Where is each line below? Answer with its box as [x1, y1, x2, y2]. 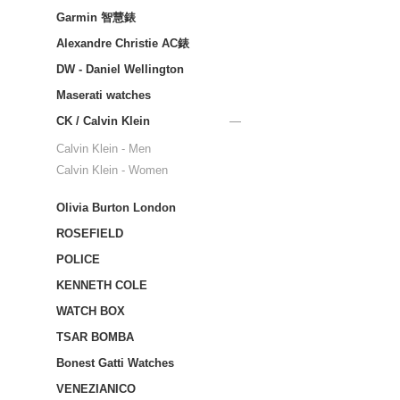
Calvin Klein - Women [56, 163, 168, 177]
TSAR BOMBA [56, 330, 134, 344]
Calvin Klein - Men [56, 142, 151, 155]
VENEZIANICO [56, 382, 136, 396]
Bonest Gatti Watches [56, 356, 174, 370]
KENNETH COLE [56, 279, 147, 292]
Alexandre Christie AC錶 [56, 37, 189, 50]
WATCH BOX [56, 304, 125, 318]
